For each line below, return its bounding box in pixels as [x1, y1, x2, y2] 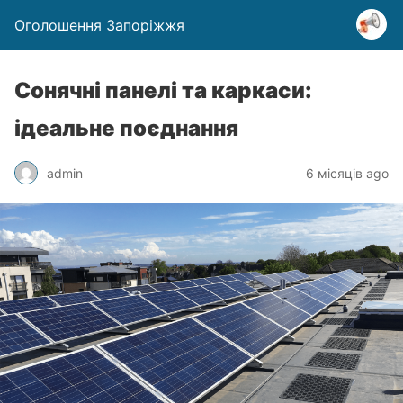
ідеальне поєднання [14, 115, 238, 141]
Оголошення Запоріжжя [14, 16, 184, 34]
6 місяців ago [306, 165, 389, 181]
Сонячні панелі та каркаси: [14, 77, 312, 103]
